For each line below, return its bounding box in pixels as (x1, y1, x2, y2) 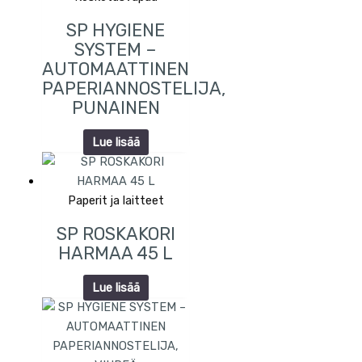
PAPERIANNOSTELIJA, (42, 78, 226, 99)
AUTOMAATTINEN (42, 58, 190, 79)
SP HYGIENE (66, 19, 166, 40)
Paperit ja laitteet (67, 192, 164, 208)
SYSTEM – (74, 39, 158, 60)
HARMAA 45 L (58, 243, 174, 264)
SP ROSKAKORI (56, 224, 175, 245)
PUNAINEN (71, 97, 160, 118)
